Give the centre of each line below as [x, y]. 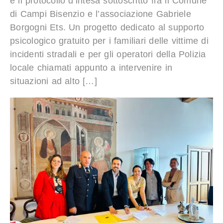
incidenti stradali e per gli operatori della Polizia [108, 54]
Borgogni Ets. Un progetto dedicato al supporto [107, 27]
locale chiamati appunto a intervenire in [91, 67]
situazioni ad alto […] [54, 81]
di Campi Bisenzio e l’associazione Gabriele [101, 14]
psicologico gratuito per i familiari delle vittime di [109, 41]
